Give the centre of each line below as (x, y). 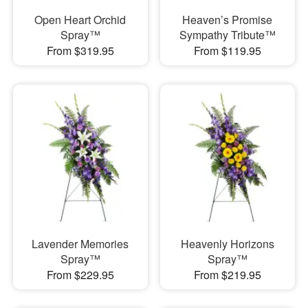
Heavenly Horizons (227, 243)
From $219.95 (227, 274)
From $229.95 (80, 274)
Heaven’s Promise (228, 20)
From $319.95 (80, 51)
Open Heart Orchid (80, 20)
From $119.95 (227, 51)
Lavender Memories (80, 243)
